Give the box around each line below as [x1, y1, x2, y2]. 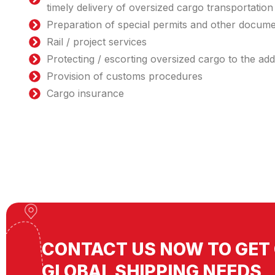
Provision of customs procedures [46, 70, 203, 83]
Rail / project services [46, 36, 147, 48]
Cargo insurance [46, 87, 124, 100]
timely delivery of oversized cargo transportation [46, 1, 273, 14]
